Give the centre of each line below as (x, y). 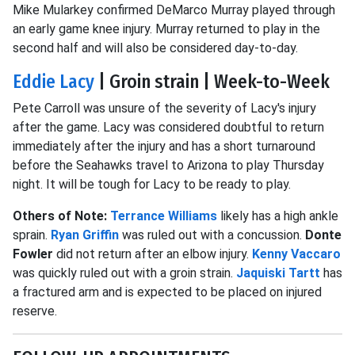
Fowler (33, 254)
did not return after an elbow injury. (153, 254)
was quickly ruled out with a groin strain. (124, 273)
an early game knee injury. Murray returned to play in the (166, 29)
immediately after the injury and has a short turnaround (164, 146)
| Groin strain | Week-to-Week (212, 82)
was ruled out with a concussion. (212, 235)
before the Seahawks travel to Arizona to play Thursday (168, 165)
